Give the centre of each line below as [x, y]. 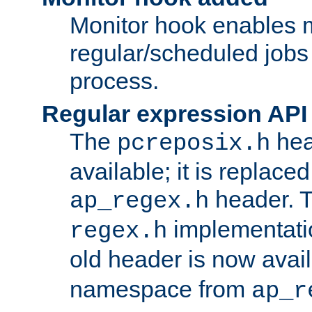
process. [114, 80]
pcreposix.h [194, 143]
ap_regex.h [139, 201]
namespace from [161, 289]
